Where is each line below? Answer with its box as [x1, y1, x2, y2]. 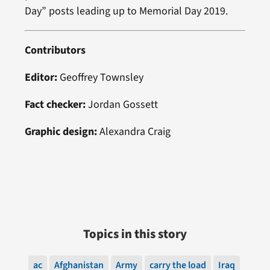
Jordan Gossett [85, 97, 158, 113]
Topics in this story [83, 225, 187, 243]
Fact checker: [24, 97, 86, 113]
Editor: [24, 70, 57, 86]
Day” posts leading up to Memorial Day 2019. [24, 4, 228, 19]
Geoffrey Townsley [57, 70, 143, 86]
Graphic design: [24, 124, 97, 140]
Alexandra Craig [96, 124, 171, 140]
